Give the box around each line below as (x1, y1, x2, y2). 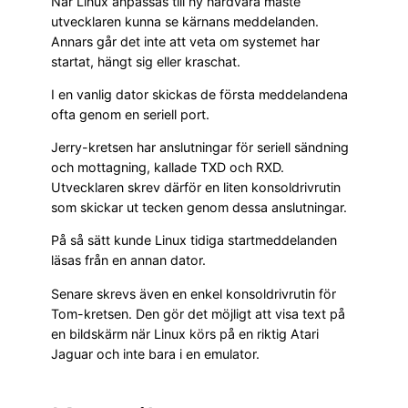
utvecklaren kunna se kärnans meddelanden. (51, 13, 319, 29)
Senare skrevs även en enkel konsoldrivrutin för (51, 285, 336, 301)
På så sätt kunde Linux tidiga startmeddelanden (51, 232, 337, 249)
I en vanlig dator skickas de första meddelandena (51, 86, 348, 102)
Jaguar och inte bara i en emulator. (51, 345, 260, 362)
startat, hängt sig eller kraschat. (51, 53, 240, 69)
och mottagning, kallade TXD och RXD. (51, 159, 284, 176)
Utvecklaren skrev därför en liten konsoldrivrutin (51, 179, 341, 196)
